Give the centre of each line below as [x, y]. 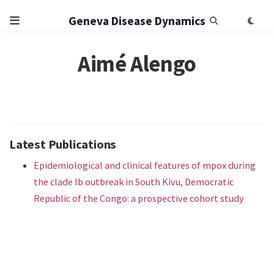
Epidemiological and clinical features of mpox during [145, 165]
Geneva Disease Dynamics [137, 21]
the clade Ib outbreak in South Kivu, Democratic [134, 181]
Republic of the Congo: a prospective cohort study [139, 198]
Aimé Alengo [137, 64]
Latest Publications [63, 144]
